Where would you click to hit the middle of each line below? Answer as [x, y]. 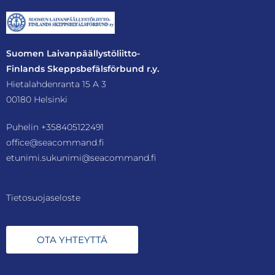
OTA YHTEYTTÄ [72, 239]
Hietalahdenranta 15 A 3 [56, 84]
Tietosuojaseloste [43, 197]
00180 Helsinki [37, 99]
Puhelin [24, 127]
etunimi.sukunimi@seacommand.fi [81, 157]
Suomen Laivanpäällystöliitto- [73, 53]
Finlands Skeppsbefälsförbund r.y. [83, 68]
